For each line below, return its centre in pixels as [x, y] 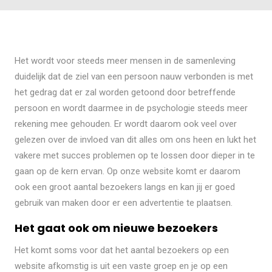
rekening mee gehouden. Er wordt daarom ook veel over [125, 124]
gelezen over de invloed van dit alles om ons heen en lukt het [135, 140]
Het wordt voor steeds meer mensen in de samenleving [125, 61]
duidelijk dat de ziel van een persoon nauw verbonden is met [134, 77]
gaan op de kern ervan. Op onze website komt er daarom [127, 172]
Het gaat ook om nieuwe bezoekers [116, 228]
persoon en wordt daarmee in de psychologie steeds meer [131, 108]
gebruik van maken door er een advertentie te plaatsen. [123, 203]
